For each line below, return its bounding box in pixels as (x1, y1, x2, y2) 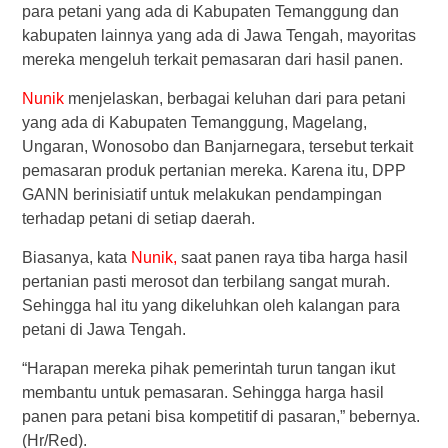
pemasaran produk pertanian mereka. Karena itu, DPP (21, 162, 406, 179)
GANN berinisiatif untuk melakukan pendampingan (21, 186, 382, 203)
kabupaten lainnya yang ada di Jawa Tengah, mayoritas (21, 27, 416, 44)
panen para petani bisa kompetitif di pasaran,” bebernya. (21, 408, 420, 425)
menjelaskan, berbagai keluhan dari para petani (63, 90, 406, 107)
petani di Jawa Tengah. (21, 321, 186, 338)
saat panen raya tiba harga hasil (176, 249, 408, 266)
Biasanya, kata (21, 249, 131, 266)
